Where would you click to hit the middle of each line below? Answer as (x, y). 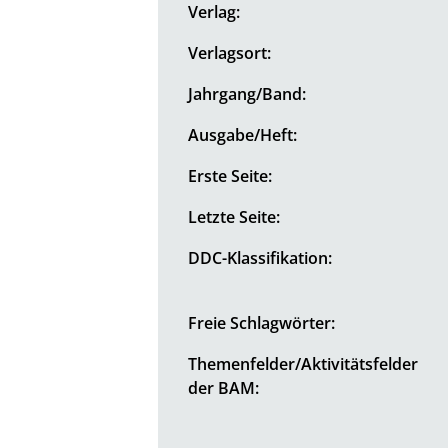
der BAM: (224, 387)
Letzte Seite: (234, 216)
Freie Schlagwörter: (262, 322)
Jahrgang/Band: (247, 93)
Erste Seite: (230, 175)
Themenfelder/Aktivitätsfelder (303, 363)
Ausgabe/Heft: (243, 134)
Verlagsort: (230, 52)
